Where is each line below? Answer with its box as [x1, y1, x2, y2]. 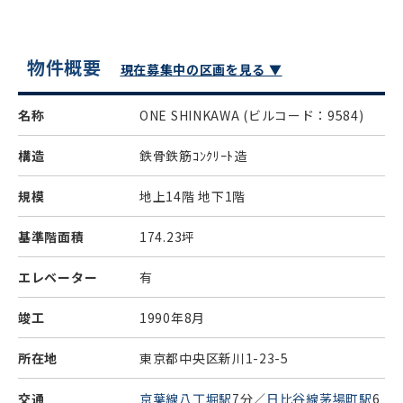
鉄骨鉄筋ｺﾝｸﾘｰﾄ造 [139, 147, 247, 165]
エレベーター [18, 268, 98, 286]
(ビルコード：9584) [243, 106, 364, 124]
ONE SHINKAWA [139, 106, 244, 124]
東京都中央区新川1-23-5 [139, 349, 289, 367]
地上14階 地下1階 [139, 187, 246, 205]
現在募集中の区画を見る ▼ [120, 60, 282, 78]
